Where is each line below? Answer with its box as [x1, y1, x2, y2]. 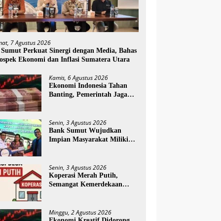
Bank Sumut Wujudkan [49, 126, 122, 134]
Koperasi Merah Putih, [49, 171, 118, 179]
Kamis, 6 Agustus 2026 [49, 73, 109, 82]
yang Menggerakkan [49, 189, 110, 197]
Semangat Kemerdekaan [49, 180, 123, 188]
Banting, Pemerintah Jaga [49, 90, 128, 98]
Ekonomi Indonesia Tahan [49, 81, 128, 89]
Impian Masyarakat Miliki [49, 135, 129, 143]
